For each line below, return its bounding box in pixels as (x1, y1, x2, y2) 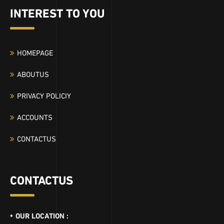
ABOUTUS (17, 68, 49, 79)
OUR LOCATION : (15, 209, 68, 220)
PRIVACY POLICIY (17, 89, 71, 100)
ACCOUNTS (17, 111, 52, 122)
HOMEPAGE (17, 46, 53, 57)
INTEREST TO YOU (10, 3, 104, 20)
